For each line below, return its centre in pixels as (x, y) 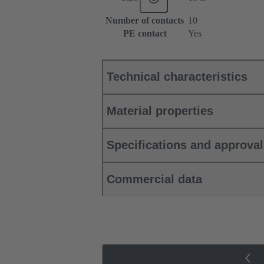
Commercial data (154, 179)
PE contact (145, 34)
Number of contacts (145, 21)
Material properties (160, 111)
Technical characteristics (177, 77)
